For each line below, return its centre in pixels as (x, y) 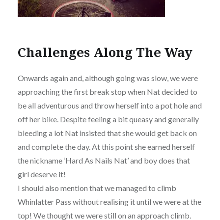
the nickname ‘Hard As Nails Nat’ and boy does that (104, 161)
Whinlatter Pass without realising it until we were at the (109, 202)
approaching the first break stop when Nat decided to (107, 92)
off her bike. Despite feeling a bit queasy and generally (108, 119)
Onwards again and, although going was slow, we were (108, 78)
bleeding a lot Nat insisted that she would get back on (107, 133)
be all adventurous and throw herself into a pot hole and (110, 106)
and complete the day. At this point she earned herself (106, 147)
